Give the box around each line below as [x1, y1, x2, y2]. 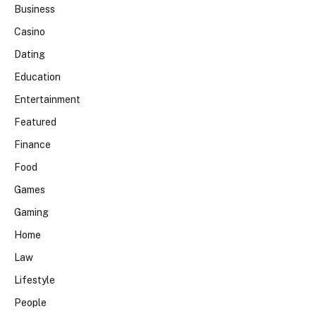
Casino [14, 26, 45, 38]
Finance [14, 139, 51, 151]
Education [14, 71, 61, 83]
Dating [14, 49, 45, 61]
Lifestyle [14, 274, 55, 286]
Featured [14, 116, 56, 128]
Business [14, 4, 55, 16]
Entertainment [14, 94, 80, 106]
